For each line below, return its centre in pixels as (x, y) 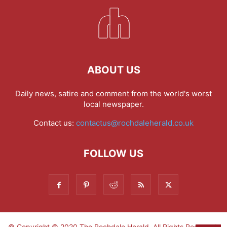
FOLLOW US (113, 153)
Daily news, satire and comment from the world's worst (113, 93)
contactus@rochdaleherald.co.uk (135, 123)
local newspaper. (113, 104)
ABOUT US (113, 70)
